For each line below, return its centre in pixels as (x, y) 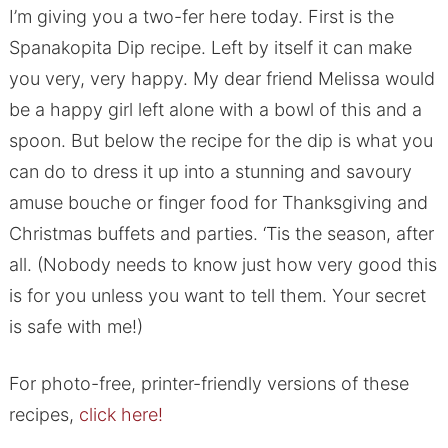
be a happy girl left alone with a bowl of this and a (215, 110)
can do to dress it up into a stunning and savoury (210, 172)
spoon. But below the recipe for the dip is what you (220, 141)
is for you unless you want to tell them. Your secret (217, 296)
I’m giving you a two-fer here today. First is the (201, 17)
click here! (120, 415)
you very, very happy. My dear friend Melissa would (221, 79)
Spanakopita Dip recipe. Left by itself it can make (210, 48)
